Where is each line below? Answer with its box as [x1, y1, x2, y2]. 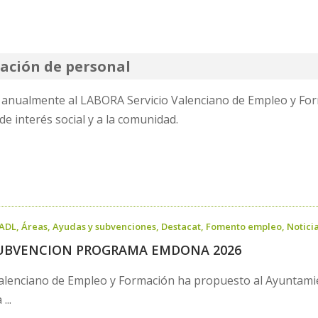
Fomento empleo [206, 219, 283, 233]
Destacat [161, 219, 202, 233]
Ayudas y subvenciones [53, 219, 157, 233]
